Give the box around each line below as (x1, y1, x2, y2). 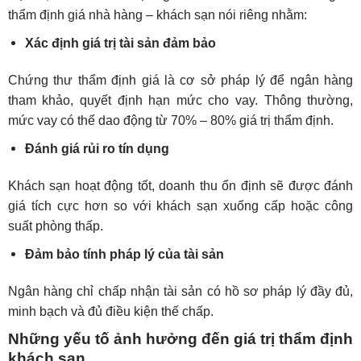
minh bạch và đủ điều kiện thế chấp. (7, 304, 214, 318)
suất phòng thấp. (7, 218, 103, 233)
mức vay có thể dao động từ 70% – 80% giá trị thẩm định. (7, 114, 334, 128)
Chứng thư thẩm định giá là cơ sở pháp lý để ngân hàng (7, 73, 354, 88)
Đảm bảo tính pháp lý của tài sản (24, 247, 224, 261)
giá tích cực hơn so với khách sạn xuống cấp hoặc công (7, 198, 354, 213)
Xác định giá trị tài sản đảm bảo (24, 36, 216, 51)
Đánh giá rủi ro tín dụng (24, 142, 169, 156)
